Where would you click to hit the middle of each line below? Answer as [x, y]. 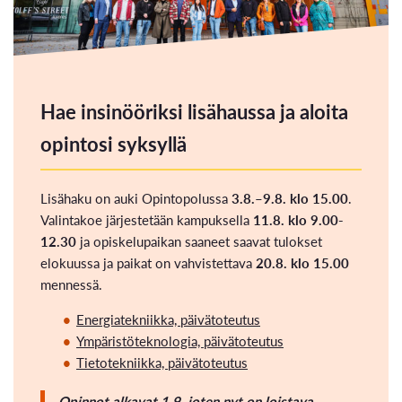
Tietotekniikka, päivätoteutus [162, 362]
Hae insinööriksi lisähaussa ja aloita [194, 112]
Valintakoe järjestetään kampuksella [147, 219]
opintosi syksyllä [114, 144]
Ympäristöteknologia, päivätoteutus [180, 340]
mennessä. [71, 284]
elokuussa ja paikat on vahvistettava [148, 262]
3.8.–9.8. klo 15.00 [290, 197]
